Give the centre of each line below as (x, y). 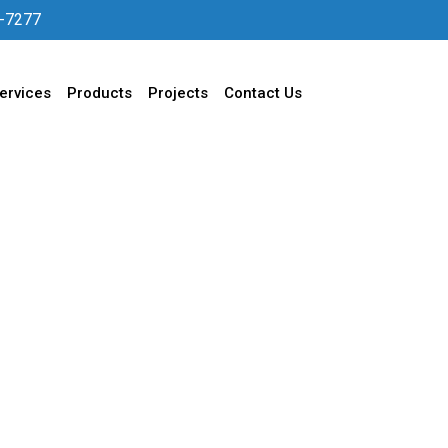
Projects (178, 93)
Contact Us (263, 93)
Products (99, 93)
